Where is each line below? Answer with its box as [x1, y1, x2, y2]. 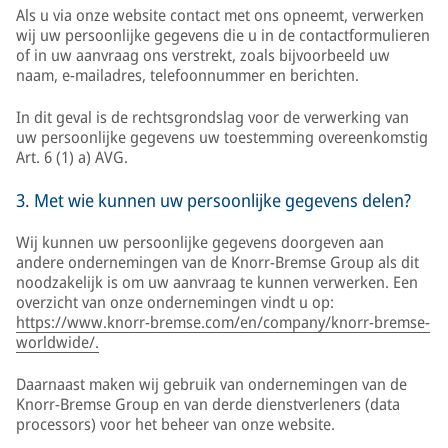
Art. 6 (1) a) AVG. [16, 146, 128, 168]
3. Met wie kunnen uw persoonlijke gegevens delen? [16, 188, 411, 212]
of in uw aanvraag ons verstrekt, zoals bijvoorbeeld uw [16, 44, 390, 66]
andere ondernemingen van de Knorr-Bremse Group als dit [16, 251, 419, 273]
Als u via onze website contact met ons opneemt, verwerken [16, 4, 424, 26]
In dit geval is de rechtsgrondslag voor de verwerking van [16, 106, 409, 128]
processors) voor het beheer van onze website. [16, 413, 335, 435]
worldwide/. [16, 331, 99, 353]
